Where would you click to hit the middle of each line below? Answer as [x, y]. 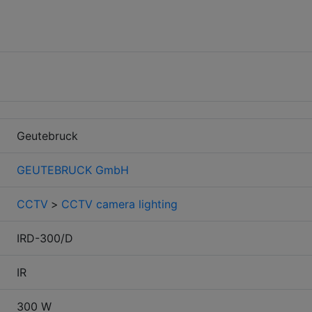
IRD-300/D [45, 238]
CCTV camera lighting [119, 204]
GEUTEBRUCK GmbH [73, 170]
